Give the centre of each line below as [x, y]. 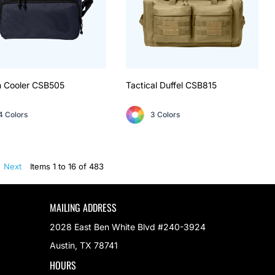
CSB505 [48, 85]
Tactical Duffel [155, 85]
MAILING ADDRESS [83, 208]
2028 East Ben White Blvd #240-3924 [128, 227]
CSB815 [201, 85]
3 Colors [165, 114]
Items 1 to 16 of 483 [67, 166]
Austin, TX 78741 [84, 246]
